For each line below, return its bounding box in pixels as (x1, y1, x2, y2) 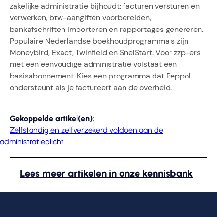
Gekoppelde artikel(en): (10, 114, 94, 123)
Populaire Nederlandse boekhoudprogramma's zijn (10, 36, 188, 46)
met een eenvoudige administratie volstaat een (10, 59, 177, 69)
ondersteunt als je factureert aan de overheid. (10, 82, 172, 93)
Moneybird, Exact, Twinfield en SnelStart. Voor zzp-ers (10, 47, 201, 58)
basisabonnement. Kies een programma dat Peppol (10, 71, 191, 81)
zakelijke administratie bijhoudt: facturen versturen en (10, 1, 200, 11)
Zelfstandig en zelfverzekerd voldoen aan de (10, 125, 163, 135)
